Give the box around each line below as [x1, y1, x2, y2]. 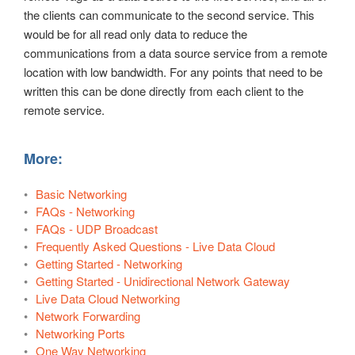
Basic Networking [36, 185, 127, 203]
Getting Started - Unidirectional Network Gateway [36, 273, 290, 290]
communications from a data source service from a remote [24, 44, 327, 62]
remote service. [24, 101, 105, 119]
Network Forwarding [36, 307, 140, 325]
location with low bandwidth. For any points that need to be [24, 63, 323, 81]
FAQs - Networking [36, 203, 135, 220]
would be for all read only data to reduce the [24, 25, 247, 43]
